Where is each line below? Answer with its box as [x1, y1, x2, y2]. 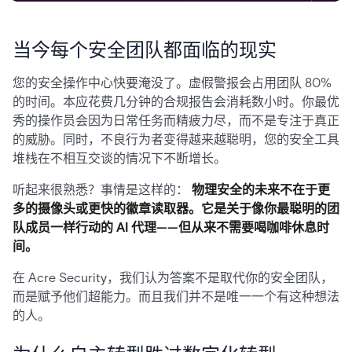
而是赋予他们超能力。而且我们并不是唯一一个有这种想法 [13, 289, 339, 304]
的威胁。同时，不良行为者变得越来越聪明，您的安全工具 [13, 132, 339, 147]
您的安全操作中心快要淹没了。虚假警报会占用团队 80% [13, 75, 332, 90]
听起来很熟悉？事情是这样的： [13, 182, 192, 197]
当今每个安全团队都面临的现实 [13, 38, 277, 61]
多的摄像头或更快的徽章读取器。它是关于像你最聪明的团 [13, 201, 339, 216]
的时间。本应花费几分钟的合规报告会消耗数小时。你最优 [13, 94, 339, 109]
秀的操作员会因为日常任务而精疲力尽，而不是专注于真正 [13, 113, 339, 128]
